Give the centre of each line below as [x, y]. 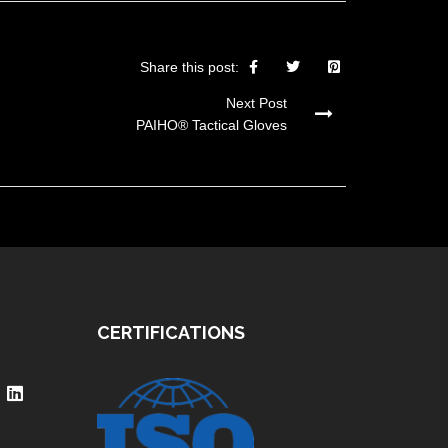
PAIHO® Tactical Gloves [211, 124]
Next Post [256, 102]
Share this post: [189, 66]
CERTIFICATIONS [170, 332]
